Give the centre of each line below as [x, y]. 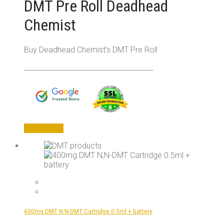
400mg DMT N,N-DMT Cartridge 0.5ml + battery [88, 211]
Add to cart [44, 128]
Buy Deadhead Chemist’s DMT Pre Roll [91, 50]
